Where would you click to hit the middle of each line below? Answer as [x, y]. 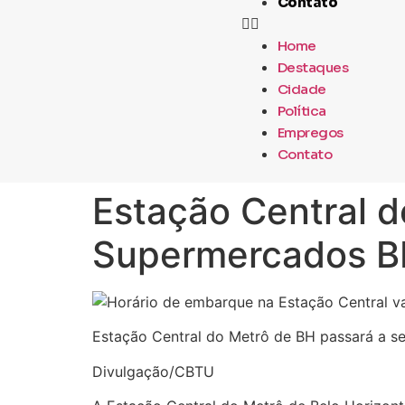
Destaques [313, 67]
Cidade [301, 89]
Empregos [310, 132]
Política [301, 111]
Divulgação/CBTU [153, 371]
